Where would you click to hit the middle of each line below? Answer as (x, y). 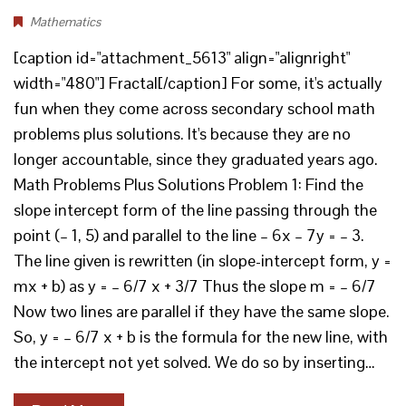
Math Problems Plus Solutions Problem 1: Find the (188, 184)
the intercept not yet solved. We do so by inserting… (194, 362)
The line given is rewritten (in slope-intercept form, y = (203, 261)
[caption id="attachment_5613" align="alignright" (182, 58)
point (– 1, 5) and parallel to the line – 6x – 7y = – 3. (189, 235)
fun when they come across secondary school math (194, 108)
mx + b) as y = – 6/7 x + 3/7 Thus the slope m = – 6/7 (195, 286)
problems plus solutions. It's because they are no (182, 134)
